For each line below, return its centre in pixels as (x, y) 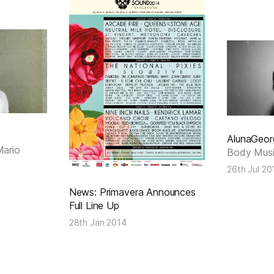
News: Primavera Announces (132, 192)
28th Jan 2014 (98, 222)
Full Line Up (94, 205)
